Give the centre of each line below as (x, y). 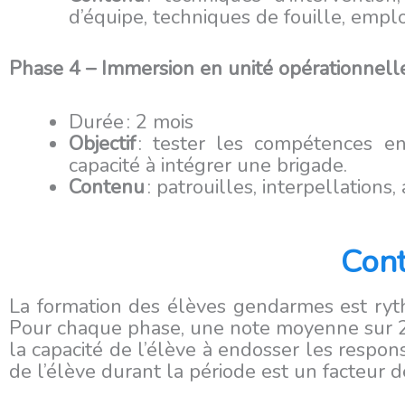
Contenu (107, 187)
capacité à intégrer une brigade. (208, 165)
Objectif (102, 143)
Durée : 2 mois (131, 122)
